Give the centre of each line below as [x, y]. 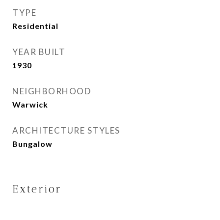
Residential [35, 26]
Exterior [37, 189]
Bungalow [32, 144]
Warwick [30, 104]
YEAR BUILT [39, 52]
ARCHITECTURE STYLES [66, 130]
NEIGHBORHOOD [52, 91]
